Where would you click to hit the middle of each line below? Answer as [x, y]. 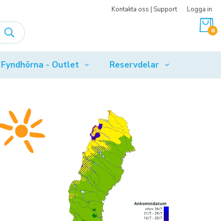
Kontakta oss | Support [144, 9]
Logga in [200, 9]
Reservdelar [134, 65]
